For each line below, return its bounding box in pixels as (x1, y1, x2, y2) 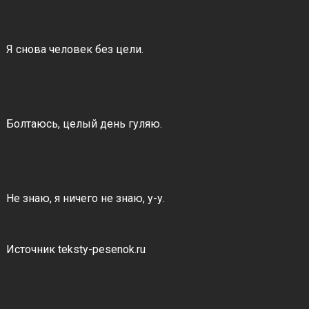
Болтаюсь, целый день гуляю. (6, 117, 162, 130)
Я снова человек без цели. (6, 43, 143, 56)
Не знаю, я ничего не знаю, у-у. (6, 192, 165, 205)
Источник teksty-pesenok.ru (6, 243, 146, 256)
